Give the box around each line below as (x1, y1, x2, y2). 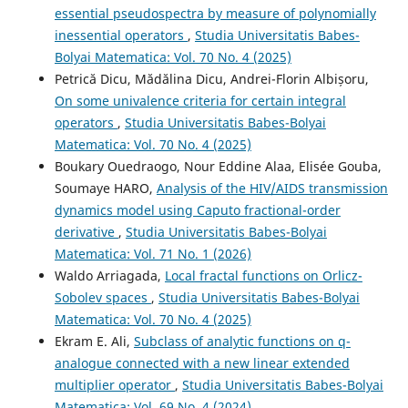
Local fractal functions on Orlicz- (164, 267, 362, 285)
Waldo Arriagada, (54, 267, 165, 285)
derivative (54, 223, 118, 241)
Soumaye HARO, (54, 179, 157, 198)
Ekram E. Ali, (54, 332, 134, 351)
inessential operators (54, 26, 188, 45)
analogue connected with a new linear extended (54, 354, 350, 372)
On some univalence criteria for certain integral (54, 92, 346, 110)
